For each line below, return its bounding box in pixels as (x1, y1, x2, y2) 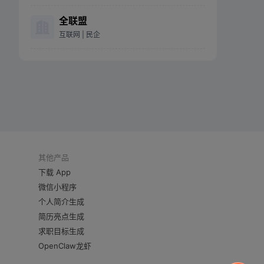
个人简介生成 (38, 196, 84, 206)
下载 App (38, 167, 71, 177)
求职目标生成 (38, 226, 84, 236)
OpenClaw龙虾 (38, 240, 91, 250)
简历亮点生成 (38, 211, 84, 221)
